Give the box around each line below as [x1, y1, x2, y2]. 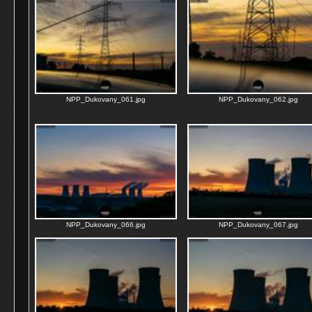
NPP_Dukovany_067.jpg [219, 221, 298, 228]
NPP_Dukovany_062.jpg [219, 95, 298, 103]
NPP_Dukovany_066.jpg [66, 221, 146, 228]
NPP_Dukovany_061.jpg [66, 95, 146, 103]
